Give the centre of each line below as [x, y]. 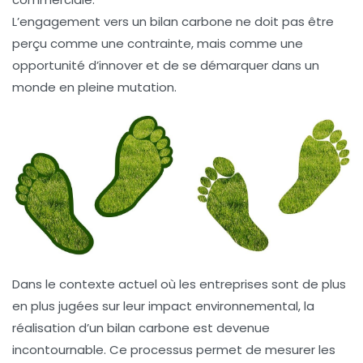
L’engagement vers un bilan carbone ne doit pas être [173, 21]
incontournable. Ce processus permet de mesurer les [174, 349]
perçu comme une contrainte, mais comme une [158, 43]
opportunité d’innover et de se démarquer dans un [166, 65]
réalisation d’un [60, 327]
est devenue [230, 327]
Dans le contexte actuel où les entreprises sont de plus [179, 284]
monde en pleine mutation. [94, 87]
